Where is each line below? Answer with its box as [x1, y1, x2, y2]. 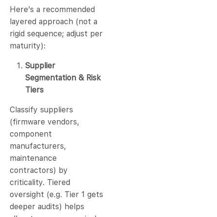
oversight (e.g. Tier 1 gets [10, 190, 103, 200]
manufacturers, [10, 141, 66, 151]
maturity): [10, 41, 46, 51]
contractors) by [10, 166, 68, 175]
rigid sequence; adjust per [10, 29, 103, 39]
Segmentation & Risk [25, 73, 101, 83]
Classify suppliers [10, 105, 73, 115]
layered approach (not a [10, 17, 97, 27]
